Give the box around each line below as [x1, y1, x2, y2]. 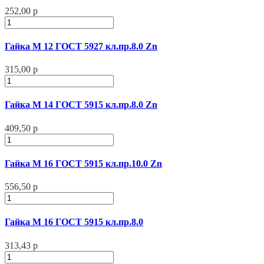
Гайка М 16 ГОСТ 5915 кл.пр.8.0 [5, 217, 143, 227]
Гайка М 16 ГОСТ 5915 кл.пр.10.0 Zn [5, 158, 162, 169]
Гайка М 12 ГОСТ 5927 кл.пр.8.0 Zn [5, 41, 157, 51]
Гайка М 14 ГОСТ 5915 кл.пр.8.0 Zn [5, 100, 157, 110]
